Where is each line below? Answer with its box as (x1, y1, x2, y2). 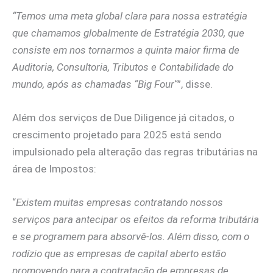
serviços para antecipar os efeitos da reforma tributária (12, 213, 259, 226)
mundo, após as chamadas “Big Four (12, 77, 174, 90)
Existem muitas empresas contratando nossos (16, 196, 223, 209)
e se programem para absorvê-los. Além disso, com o (12, 230, 249, 243)
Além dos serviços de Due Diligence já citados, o (12, 111, 235, 124)
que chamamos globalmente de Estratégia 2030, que (12, 26, 244, 39)
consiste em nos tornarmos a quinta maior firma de (12, 43, 239, 56)
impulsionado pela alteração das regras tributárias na (12, 145, 258, 158)
